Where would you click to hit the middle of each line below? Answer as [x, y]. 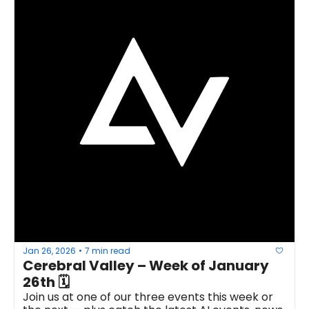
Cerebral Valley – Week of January [146, 266]
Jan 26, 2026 [49, 250]
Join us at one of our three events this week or [148, 297]
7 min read [108, 250]
